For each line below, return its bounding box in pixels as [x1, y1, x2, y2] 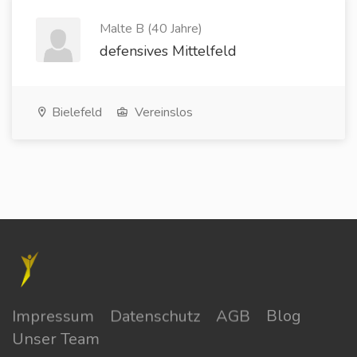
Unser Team [12, 328, 100, 351]
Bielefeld [49, 104, 102, 121]
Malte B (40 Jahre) [100, 20, 202, 37]
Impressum [12, 305, 94, 328]
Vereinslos [131, 104, 193, 121]
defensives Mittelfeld [100, 41, 237, 61]
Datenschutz [110, 305, 200, 328]
